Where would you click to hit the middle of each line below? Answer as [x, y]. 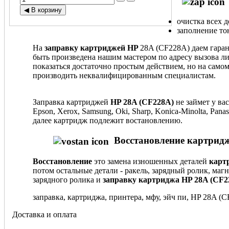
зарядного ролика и [68, 179]
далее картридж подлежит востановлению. [108, 121]
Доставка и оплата [44, 214]
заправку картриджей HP [92, 48]
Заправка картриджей [71, 102]
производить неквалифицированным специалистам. [124, 76]
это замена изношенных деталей [151, 161]
